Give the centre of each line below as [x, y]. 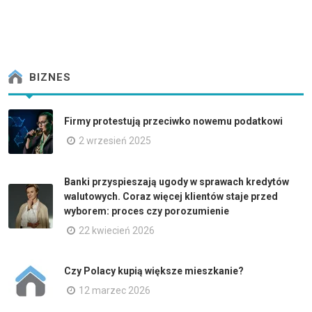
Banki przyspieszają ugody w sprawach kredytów [177, 181]
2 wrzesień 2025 [115, 141]
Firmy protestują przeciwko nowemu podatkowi [173, 122]
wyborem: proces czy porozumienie [147, 211]
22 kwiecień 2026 [117, 230]
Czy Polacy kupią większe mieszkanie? [154, 271]
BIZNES [48, 78]
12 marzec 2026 [115, 291]
